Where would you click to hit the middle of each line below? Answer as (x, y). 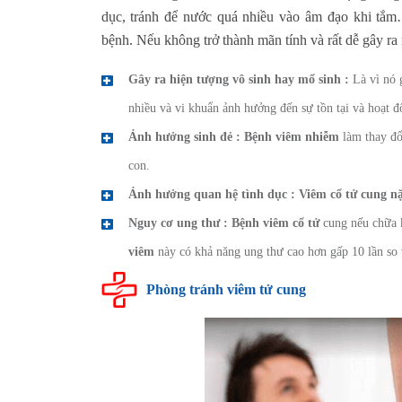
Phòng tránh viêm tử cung (226, 289)
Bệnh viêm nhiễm (291, 136)
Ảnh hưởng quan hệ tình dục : (211, 194)
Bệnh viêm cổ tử (275, 223)
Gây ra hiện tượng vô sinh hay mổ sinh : (238, 79)
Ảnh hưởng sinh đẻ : (184, 136)
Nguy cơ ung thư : (178, 223)
